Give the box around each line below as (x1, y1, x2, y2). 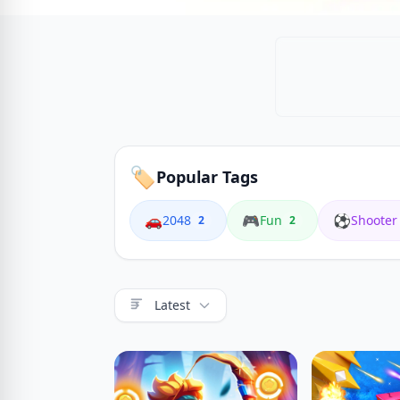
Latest (154, 296, 190, 313)
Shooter (351, 212, 397, 229)
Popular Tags (156, 166, 258, 187)
